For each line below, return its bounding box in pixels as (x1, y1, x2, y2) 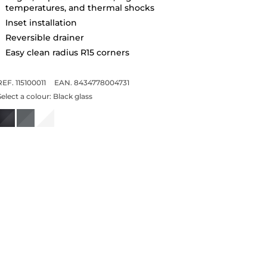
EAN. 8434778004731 (54, 77, 129, 87)
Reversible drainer (5, 32, 84, 43)
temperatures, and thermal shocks (5, 2, 154, 13)
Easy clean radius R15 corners (5, 46, 129, 58)
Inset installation (5, 17, 77, 28)
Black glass (52, 91, 92, 101)
